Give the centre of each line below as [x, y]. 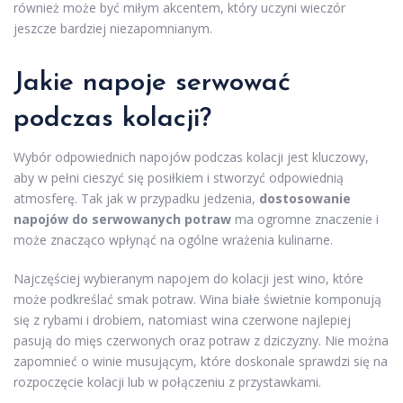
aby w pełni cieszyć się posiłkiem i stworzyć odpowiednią [179, 177]
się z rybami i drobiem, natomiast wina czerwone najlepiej [182, 319]
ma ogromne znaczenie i [305, 219]
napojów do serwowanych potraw [122, 219]
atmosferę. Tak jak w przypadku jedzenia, [136, 198]
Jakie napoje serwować [152, 83]
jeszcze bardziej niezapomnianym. [113, 28]
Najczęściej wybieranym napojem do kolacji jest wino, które [188, 278]
